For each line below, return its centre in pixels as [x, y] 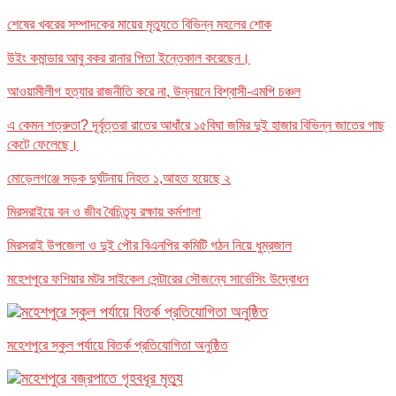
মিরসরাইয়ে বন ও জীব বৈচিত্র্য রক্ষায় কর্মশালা [104, 211]
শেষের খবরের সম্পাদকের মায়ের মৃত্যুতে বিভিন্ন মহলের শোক [139, 24]
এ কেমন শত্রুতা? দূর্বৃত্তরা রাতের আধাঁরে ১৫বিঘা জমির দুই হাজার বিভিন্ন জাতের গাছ [196, 125]
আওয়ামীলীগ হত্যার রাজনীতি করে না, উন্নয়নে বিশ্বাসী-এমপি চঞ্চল [154, 91]
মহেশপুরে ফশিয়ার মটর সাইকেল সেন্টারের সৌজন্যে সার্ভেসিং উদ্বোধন [158, 278]
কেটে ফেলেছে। [43, 144]
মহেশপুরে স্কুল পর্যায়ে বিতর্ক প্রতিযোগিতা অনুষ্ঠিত [118, 345]
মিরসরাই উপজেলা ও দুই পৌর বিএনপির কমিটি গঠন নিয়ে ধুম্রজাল [149, 245]
